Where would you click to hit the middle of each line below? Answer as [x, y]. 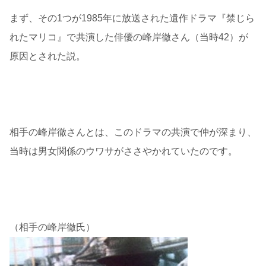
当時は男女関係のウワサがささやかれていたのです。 [123, 151]
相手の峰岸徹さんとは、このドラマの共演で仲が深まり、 [133, 132]
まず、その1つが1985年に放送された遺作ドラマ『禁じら [132, 18]
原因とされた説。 [47, 56]
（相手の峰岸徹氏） [52, 227]
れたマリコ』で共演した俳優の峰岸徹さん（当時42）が [129, 37]
